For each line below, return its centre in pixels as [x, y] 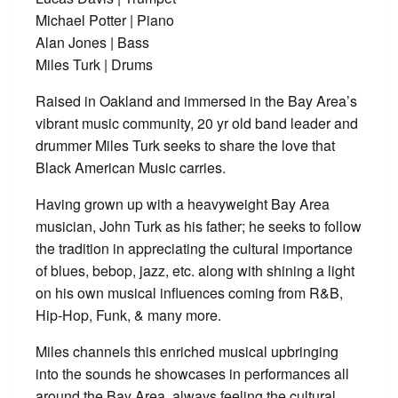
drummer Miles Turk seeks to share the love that [185, 145]
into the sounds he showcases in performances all [192, 374]
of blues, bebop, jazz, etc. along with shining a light [195, 271]
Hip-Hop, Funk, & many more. [128, 315]
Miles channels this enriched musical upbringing [187, 351]
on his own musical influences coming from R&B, [189, 293]
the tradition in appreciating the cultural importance [194, 248]
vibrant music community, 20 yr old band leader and [197, 123]
